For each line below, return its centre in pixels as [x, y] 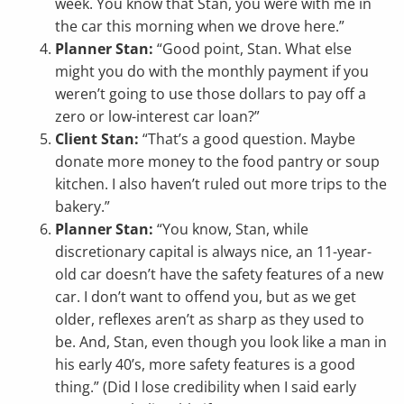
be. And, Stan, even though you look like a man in [221, 342]
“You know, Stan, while [231, 230]
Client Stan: [97, 139]
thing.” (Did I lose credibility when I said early [206, 387]
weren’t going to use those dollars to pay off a [211, 94]
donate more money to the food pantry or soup [218, 162]
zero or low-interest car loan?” [158, 117]
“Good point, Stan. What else [253, 49]
